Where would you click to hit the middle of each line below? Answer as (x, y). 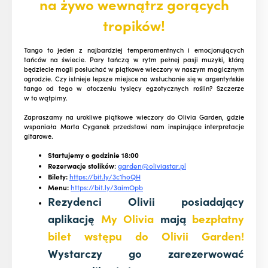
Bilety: (58, 177)
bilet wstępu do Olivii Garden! (146, 236)
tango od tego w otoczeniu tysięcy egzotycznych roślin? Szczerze (134, 88)
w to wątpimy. (46, 98)
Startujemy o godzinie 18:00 (93, 155)
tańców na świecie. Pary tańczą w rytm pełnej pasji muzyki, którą (134, 60)
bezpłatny (218, 219)
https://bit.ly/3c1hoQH (105, 177)
